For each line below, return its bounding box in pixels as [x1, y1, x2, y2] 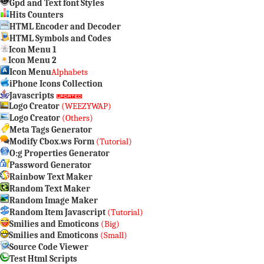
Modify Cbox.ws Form [9, 136, 94, 147]
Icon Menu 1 [9, 44, 57, 55]
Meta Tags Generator [9, 124, 92, 135]
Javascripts [9, 90, 56, 101]
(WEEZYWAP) [60, 101, 111, 111]
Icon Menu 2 [8, 55, 57, 65]
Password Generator [9, 160, 91, 170]
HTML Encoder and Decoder [9, 21, 121, 32]
